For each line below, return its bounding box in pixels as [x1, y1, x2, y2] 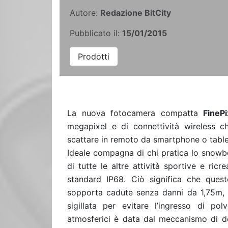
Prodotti [78, 51, 109, 62]
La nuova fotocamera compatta [67, 108, 204, 118]
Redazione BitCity [100, 8, 171, 18]
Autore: [70, 8, 100, 18]
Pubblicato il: [70, 28, 122, 38]
